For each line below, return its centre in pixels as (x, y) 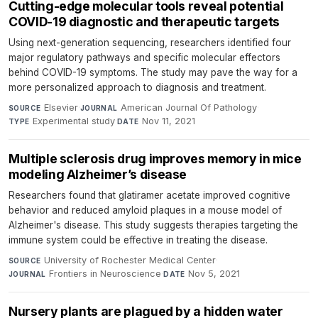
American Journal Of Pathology (189, 108)
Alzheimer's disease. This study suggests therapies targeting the (153, 225)
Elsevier (61, 108)
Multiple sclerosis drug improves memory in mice (155, 159)
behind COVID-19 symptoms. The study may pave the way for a (153, 73)
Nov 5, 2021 (214, 274)
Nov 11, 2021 (169, 121)
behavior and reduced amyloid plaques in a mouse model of (145, 210)
